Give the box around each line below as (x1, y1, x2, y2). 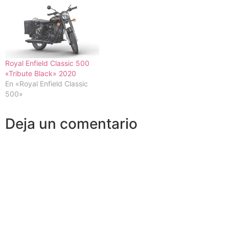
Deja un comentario (5, 115, 138, 133)
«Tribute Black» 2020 (5, 69, 76, 78)
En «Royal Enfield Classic (5, 79, 88, 88)
